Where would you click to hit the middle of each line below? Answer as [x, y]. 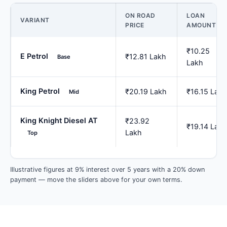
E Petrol [34, 56]
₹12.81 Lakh [146, 56]
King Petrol [40, 91]
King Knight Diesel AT [59, 120]
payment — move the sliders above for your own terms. [96, 180]
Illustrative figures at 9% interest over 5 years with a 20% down [107, 170]
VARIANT [35, 20]
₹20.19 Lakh [146, 91]
